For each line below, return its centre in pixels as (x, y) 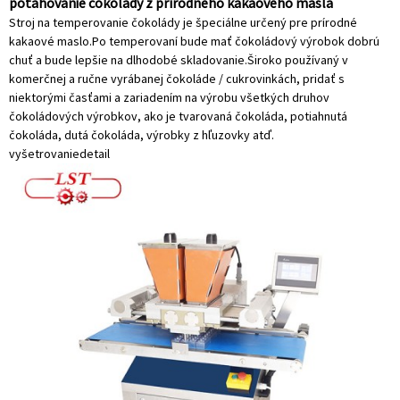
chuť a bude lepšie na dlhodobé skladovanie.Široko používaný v (179, 59)
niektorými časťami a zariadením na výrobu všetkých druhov (169, 97)
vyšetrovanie (44, 153)
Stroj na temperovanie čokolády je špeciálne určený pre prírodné (183, 22)
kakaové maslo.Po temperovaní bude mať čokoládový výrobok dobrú (194, 41)
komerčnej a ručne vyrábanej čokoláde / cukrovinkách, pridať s (177, 78)
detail (95, 153)
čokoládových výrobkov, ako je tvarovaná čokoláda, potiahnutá (178, 116)
